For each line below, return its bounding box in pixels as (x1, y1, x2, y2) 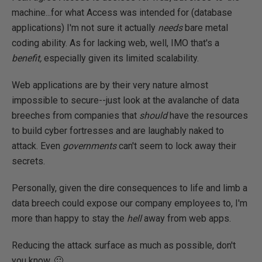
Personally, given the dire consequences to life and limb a (12, 182, 247, 194)
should (139, 110, 167, 121)
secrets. (12, 156, 45, 167)
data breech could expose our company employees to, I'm (12, 198, 247, 209)
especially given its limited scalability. (44, 53, 199, 64)
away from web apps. (142, 213, 231, 224)
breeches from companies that (12, 110, 139, 121)
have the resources (167, 110, 248, 121)
